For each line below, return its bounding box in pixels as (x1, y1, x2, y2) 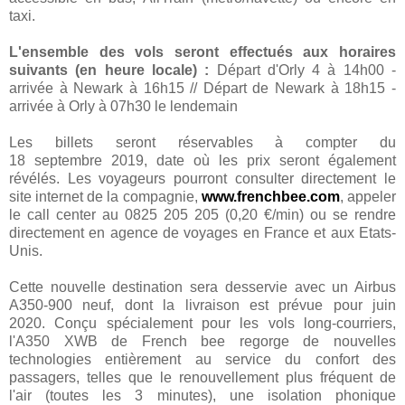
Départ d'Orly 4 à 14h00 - (209, 61, 397, 78)
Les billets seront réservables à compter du (9, 134, 396, 150)
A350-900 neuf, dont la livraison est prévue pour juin (9, 297, 396, 313)
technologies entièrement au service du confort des (9, 351, 396, 367)
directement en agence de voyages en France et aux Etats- (9, 224, 396, 240)
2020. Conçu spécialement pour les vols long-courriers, (9, 315, 396, 331)
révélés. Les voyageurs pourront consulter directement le (9, 170, 396, 186)
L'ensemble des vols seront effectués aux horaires (9, 43, 396, 60)
